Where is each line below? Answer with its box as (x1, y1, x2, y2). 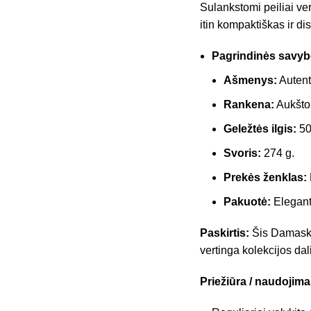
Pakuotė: (223, 195, 271, 208)
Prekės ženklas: (223, 171, 307, 183)
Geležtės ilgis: (223, 122, 296, 135)
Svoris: (223, 146, 261, 159)
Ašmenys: (223, 74, 277, 86)
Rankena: (223, 98, 274, 110)
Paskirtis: (199, 226, 249, 239)
